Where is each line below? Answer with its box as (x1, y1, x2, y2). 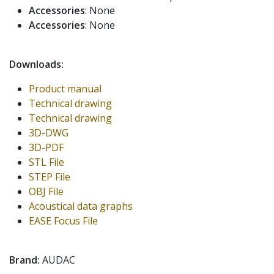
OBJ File (29, 184, 64, 198)
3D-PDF (29, 140, 64, 154)
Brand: (9, 253, 40, 267)
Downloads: (9, 57, 64, 71)
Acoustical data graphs (29, 199, 133, 213)
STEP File (29, 169, 70, 183)
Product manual (29, 81, 102, 95)
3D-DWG (29, 125, 68, 139)
